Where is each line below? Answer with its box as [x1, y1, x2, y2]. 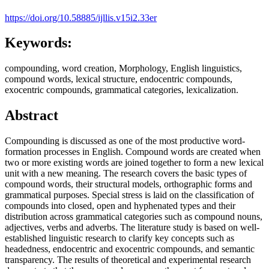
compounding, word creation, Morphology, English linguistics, [5, 63, 242, 74]
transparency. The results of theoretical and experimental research [5, 255, 251, 265]
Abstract [5, 107, 58, 124]
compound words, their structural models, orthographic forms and [5, 179, 252, 190]
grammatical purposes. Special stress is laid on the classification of [5, 190, 254, 201]
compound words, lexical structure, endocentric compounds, [5, 74, 232, 85]
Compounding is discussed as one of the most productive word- [5, 136, 245, 147]
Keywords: [5, 35, 72, 51]
